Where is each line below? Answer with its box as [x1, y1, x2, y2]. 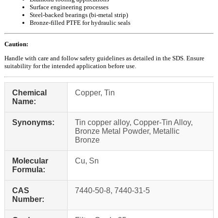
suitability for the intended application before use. [4, 62, 136, 70]
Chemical [12, 88, 47, 97]
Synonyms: [12, 118, 54, 127]
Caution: [4, 40, 28, 48]
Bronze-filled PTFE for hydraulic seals [30, 18, 130, 26]
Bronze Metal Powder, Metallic [75, 127, 180, 135]
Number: [12, 195, 44, 203]
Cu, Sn [75, 156, 99, 165]
